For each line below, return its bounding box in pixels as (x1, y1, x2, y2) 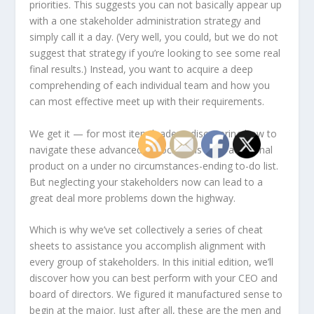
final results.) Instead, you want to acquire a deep (29, 62, 254, 76)
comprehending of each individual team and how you (29, 78, 271, 93)
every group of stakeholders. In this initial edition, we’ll (29, 254, 274, 268)
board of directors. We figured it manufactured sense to (29, 287, 283, 301)
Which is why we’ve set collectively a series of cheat (29, 222, 264, 236)
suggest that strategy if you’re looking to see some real (29, 46, 281, 60)
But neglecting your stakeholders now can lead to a (29, 175, 264, 189)
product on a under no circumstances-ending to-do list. (29, 158, 279, 172)
